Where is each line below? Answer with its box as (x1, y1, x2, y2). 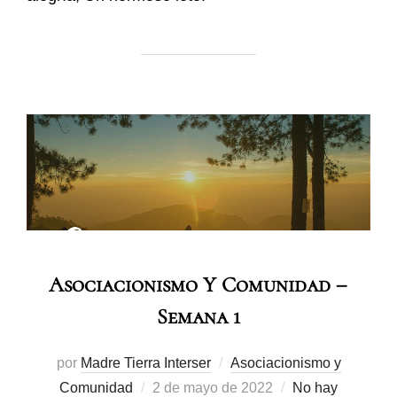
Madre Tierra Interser (80, 354, 211, 370)
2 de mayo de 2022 (152, 379, 273, 395)
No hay (292, 379, 338, 395)
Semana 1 (157, 303, 240, 330)
